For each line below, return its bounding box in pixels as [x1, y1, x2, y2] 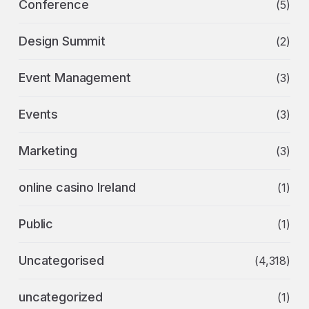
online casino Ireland [19, 180, 136, 195]
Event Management [19, 70, 131, 85]
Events [19, 107, 59, 121]
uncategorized [19, 290, 103, 304]
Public [19, 217, 54, 231]
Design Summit [19, 34, 106, 48]
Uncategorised [19, 253, 104, 268]
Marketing [19, 143, 77, 158]
